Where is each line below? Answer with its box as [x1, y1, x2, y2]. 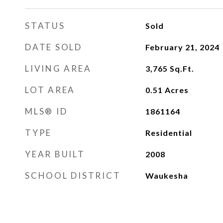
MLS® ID [25, 106, 68, 116]
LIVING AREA [25, 63, 92, 74]
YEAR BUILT [25, 149, 85, 159]
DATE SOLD [25, 42, 82, 52]
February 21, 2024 [145, 42, 220, 52]
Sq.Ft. [169, 64, 194, 73]
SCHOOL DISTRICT [25, 170, 121, 181]
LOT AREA [25, 85, 75, 95]
